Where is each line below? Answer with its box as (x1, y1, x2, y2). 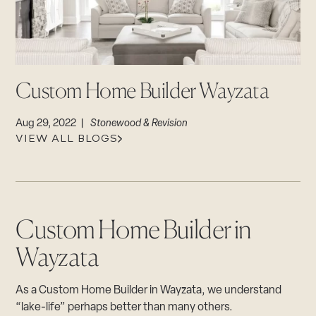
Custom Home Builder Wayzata (16, 78, 269, 103)
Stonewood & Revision (90, 119, 188, 129)
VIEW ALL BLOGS (16, 133, 119, 145)
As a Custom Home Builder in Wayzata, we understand (16, 285, 282, 296)
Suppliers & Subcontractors (23, 38, 157, 49)
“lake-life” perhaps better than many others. (16, 302, 233, 313)
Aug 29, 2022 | (16, 119, 91, 129)
